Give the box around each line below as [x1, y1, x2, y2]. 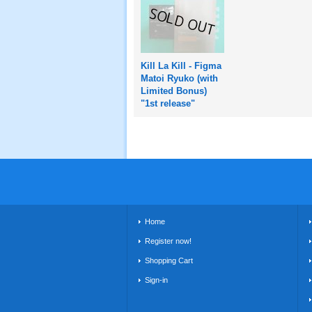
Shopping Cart [145, 256, 193, 265]
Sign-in [145, 276, 168, 284]
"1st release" [141, 98, 195, 109]
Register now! [145, 237, 192, 245]
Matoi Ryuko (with [141, 73, 218, 84]
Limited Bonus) [141, 86, 207, 96]
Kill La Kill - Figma [141, 61, 221, 71]
